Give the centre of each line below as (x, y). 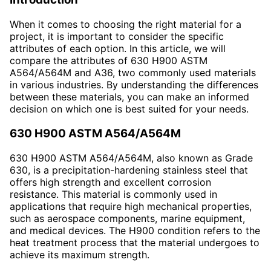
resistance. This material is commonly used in (113, 194)
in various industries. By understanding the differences (134, 85)
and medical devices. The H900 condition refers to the (135, 230)
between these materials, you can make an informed (129, 97)
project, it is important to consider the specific (117, 37)
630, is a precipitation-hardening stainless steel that (129, 170)
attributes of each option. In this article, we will (118, 49)
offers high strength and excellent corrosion (110, 182)
